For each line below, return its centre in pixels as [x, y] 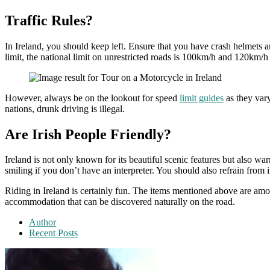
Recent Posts [53, 233]
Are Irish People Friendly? [88, 134]
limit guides [202, 98]
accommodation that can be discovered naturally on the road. [120, 202]
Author [42, 222]
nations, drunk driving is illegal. [66, 108]
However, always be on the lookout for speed [92, 98]
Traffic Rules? [51, 20]
